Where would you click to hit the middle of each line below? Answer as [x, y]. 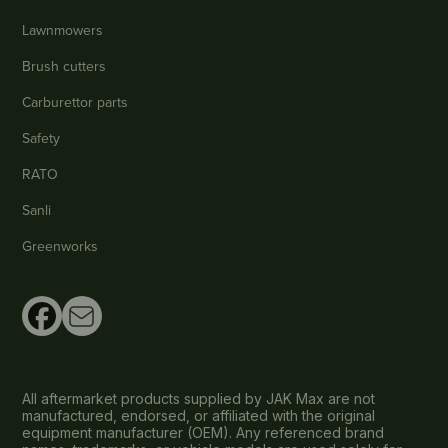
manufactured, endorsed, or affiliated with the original [199, 416]
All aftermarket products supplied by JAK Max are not [199, 399]
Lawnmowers [63, 30]
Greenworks [60, 246]
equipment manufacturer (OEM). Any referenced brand [203, 433]
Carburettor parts [75, 102]
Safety [41, 138]
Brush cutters [64, 66]
